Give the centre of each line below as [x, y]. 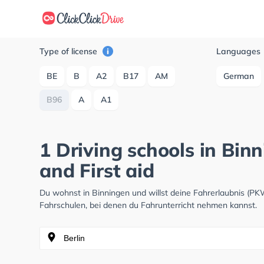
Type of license [70, 51]
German [239, 76]
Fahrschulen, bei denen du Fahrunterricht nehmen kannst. [148, 205]
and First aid [97, 170]
